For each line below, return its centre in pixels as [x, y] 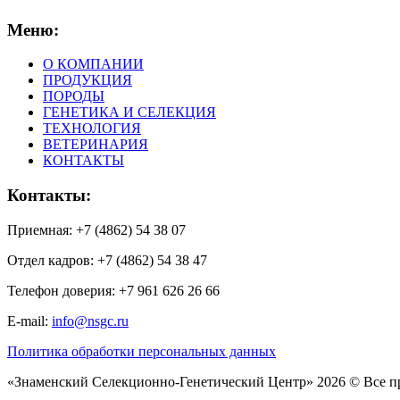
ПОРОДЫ [74, 96]
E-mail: [29, 321]
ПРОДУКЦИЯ [87, 80]
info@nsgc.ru [90, 321]
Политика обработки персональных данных [142, 351]
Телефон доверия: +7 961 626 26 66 [113, 290]
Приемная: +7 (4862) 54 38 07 [98, 229]
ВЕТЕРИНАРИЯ [96, 145]
